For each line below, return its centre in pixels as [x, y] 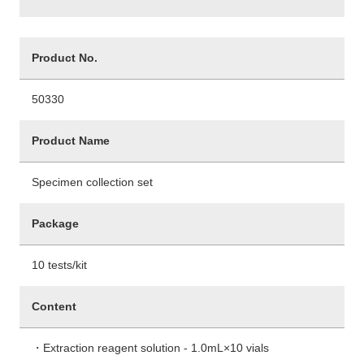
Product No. [65, 58]
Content [54, 307]
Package [55, 224]
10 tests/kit [59, 265]
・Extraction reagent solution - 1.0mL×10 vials [150, 348]
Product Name [71, 141]
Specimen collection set [92, 182]
